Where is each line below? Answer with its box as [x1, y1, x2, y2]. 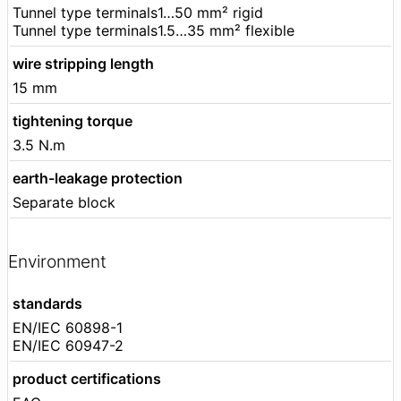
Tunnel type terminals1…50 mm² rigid [13, 3, 263, 21]
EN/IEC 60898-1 [13, 319, 123, 337]
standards [13, 294, 82, 313]
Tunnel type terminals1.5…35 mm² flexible [13, 21, 294, 39]
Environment [8, 251, 107, 273]
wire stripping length [13, 54, 154, 73]
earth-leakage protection [13, 168, 183, 187]
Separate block [13, 192, 115, 211]
